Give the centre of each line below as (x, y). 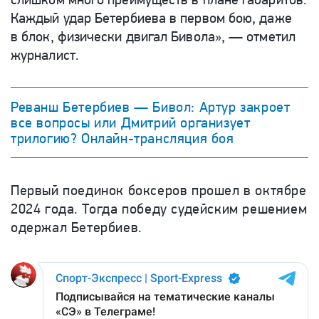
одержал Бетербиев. (76, 227)
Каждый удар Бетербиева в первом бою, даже (151, 18)
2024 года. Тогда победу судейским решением (159, 209)
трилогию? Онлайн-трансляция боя (122, 138)
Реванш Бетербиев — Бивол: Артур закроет (151, 107)
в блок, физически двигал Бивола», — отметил (153, 36)
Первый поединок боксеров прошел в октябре (159, 190)
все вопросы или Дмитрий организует (131, 122)
